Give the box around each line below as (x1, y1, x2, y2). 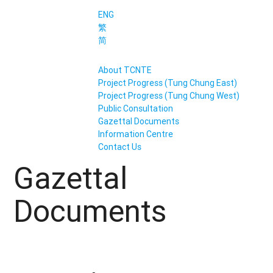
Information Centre (97, 129, 173, 140)
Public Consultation (97, 103, 173, 114)
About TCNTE (97, 65, 152, 76)
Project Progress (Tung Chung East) (97, 77, 237, 88)
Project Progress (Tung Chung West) (97, 90, 239, 101)
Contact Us (97, 141, 141, 152)
